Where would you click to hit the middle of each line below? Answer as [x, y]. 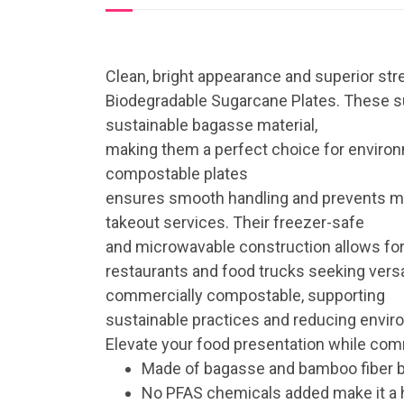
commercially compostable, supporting [245, 295]
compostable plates [177, 174]
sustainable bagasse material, [211, 125]
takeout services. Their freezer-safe [235, 222]
